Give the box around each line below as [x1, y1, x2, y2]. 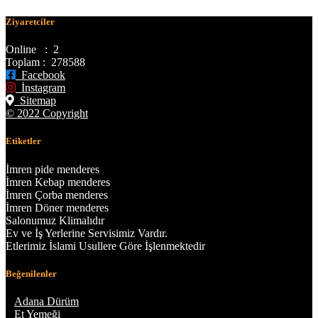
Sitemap [14, 94, 56, 107]
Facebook [16, 69, 65, 82]
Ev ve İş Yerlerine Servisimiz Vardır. [6, 226, 168, 239]
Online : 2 [6, 43, 59, 56]
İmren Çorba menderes [6, 188, 108, 201]
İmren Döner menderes [6, 201, 109, 214]
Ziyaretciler [6, 16, 55, 28]
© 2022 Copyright [6, 107, 88, 120]
